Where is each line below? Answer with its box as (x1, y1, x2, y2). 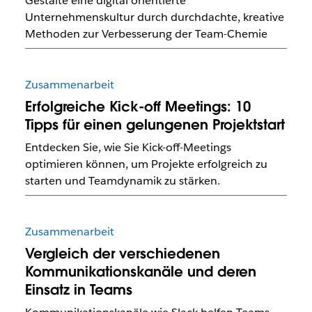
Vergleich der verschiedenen (24, 244, 220, 263)
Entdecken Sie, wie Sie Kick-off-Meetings (24, 139, 231, 155)
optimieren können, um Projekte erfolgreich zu (24, 156, 267, 171)
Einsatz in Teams (24, 281, 132, 299)
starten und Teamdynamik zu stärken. (24, 173, 220, 188)
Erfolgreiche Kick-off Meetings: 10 (24, 97, 251, 116)
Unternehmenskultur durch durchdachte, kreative (24, 9, 284, 24)
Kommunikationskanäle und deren (24, 263, 256, 281)
